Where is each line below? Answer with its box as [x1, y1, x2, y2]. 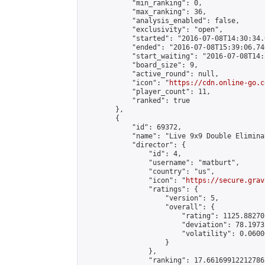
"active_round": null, [82, 70, 219, 78]
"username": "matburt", [82, 159, 240, 167]
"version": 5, [82, 194, 219, 202]
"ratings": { [82, 185, 198, 193]
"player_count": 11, [82, 88, 211, 96]
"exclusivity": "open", [82, 25, 223, 34]
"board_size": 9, [82, 61, 198, 69]
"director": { [82, 141, 186, 149]
